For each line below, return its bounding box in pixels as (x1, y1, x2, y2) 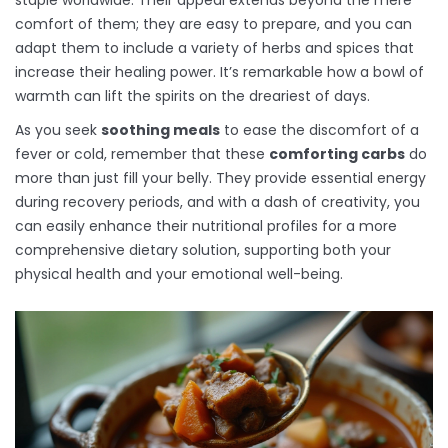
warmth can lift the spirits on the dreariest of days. (15, 86, 370, 107)
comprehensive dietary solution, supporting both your (15, 240, 391, 261)
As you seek (15, 120, 101, 141)
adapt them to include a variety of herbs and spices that (15, 38, 414, 59)
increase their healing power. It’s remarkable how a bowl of (15, 62, 424, 83)
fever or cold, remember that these (15, 144, 269, 165)
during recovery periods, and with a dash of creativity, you (15, 192, 420, 213)
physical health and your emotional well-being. (15, 264, 343, 285)
